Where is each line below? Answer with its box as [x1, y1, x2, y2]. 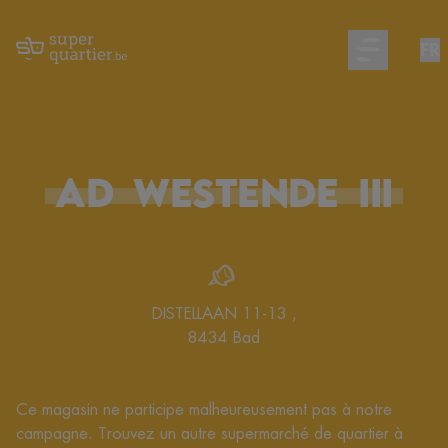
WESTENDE [133, 168, 339, 216]
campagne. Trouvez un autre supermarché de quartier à [16, 423, 403, 444]
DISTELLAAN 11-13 [151, 303, 292, 324]
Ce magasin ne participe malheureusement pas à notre [16, 399, 392, 420]
